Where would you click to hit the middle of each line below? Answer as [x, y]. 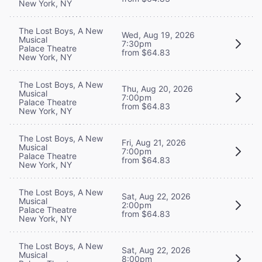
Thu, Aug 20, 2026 [157, 89]
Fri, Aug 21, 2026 [154, 143]
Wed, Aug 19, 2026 [158, 35]
